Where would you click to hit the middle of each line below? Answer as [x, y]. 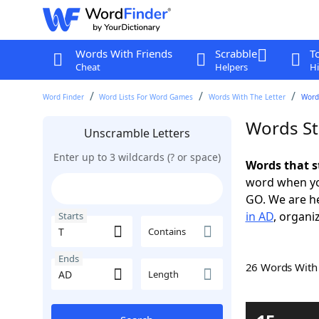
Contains [167, 231]
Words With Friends [124, 53]
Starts [70, 216]
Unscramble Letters [137, 133]
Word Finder [63, 97]
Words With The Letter [247, 97]
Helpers [231, 67]
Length [163, 274]
